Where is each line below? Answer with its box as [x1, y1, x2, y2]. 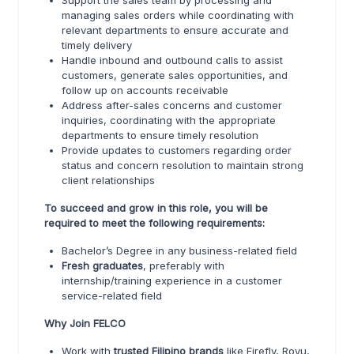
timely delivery [62, 39, 132, 51]
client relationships [62, 174, 155, 186]
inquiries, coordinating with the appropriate [62, 114, 276, 126]
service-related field [62, 289, 162, 302]
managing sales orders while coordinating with [62, 9, 294, 21]
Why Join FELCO [44, 317, 126, 330]
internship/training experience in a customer [62, 274, 282, 287]
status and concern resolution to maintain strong [62, 159, 303, 171]
